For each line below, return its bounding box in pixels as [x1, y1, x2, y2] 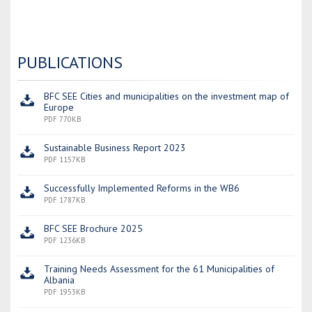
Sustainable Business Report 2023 [44, 141, 186, 154]
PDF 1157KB [44, 155, 86, 164]
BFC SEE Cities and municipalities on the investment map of [44, 90, 289, 102]
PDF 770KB [44, 114, 81, 124]
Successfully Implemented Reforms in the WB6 [44, 182, 240, 194]
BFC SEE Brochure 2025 [44, 222, 143, 235]
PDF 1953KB [44, 287, 86, 297]
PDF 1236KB [44, 235, 86, 245]
